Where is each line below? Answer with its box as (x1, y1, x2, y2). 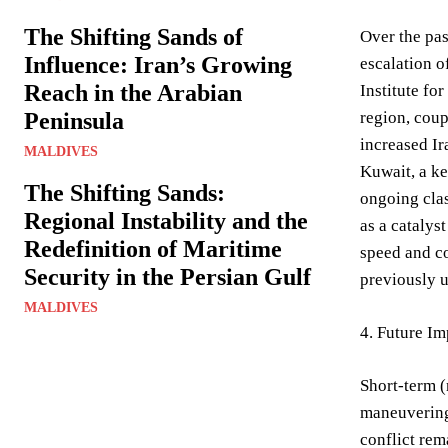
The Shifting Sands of (24, 24, 243, 50)
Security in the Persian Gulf (24, 264, 311, 290)
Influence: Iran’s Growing (24, 52, 292, 78)
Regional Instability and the (24, 208, 308, 234)
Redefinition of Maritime (24, 236, 282, 262)
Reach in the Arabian (24, 80, 242, 106)
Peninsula (24, 108, 124, 134)
